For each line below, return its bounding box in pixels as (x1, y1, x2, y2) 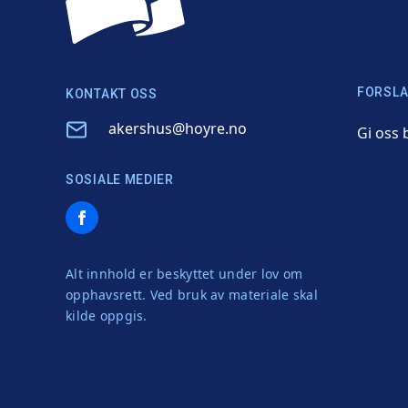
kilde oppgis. (66, 306, 148, 324)
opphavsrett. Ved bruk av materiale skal (66, 285, 318, 303)
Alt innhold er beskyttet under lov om (66, 264, 303, 282)
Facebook (65, 202, 131, 223)
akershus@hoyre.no (108, 117, 247, 138)
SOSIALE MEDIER (66, 171, 174, 187)
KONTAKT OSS (66, 86, 158, 101)
